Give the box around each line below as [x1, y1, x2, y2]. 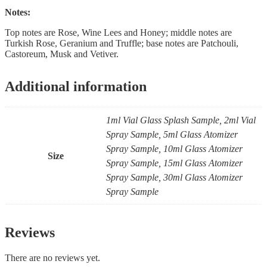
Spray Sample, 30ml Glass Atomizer [106, 172, 243, 183]
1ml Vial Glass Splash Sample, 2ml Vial [106, 115, 256, 126]
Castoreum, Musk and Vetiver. [5, 49, 119, 60]
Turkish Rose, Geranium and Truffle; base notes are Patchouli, [5, 38, 238, 49]
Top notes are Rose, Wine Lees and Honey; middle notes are [5, 27, 232, 38]
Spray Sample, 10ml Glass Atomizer [106, 144, 243, 154]
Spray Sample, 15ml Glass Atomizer [106, 158, 243, 169]
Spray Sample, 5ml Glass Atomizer [106, 129, 238, 140]
